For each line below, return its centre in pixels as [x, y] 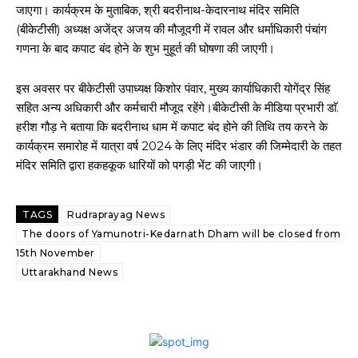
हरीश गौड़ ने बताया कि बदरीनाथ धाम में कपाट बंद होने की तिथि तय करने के [172, 127]
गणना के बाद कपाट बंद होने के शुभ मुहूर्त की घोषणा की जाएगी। [145, 48]
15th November [56, 253]
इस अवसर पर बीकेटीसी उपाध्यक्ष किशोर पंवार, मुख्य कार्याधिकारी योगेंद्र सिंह [173, 88]
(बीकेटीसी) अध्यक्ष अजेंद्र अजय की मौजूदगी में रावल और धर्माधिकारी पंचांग [171, 29]
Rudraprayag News [116, 215]
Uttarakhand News [70, 272]
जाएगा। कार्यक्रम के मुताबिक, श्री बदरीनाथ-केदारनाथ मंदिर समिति [157, 10]
